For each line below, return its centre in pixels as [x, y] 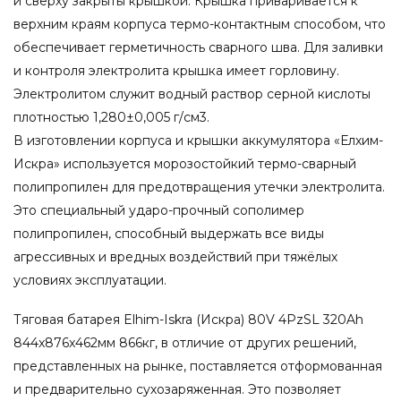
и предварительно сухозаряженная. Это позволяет [177, 389]
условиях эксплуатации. [90, 280]
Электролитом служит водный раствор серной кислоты [192, 94]
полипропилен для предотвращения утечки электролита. [199, 187]
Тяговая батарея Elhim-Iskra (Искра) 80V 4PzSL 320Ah [188, 319]
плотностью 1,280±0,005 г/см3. [111, 117]
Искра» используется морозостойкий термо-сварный [185, 163]
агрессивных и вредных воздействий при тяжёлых [175, 256]
